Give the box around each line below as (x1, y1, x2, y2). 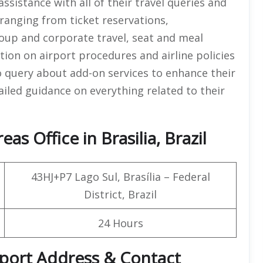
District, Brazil (84, 187, 157, 201)
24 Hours (97, 215, 143, 230)
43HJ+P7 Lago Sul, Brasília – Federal (31, 169, 210, 184)
